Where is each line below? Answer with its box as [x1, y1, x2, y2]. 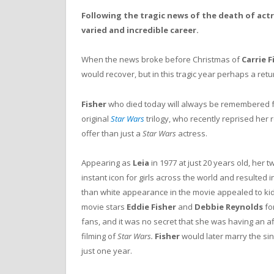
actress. [176, 127, 207, 139]
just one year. [81, 245, 132, 256]
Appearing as [81, 157, 133, 168]
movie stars [81, 201, 127, 212]
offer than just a [81, 127, 143, 139]
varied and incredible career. [81, 24, 199, 36]
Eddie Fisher [127, 201, 176, 212]
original [81, 113, 111, 124]
